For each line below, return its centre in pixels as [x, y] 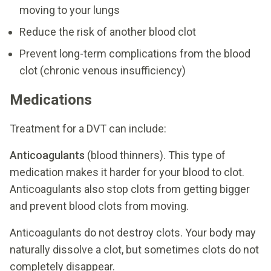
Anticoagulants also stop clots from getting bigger [130, 189]
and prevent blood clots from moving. [99, 206]
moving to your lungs [70, 10]
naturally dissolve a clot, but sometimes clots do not [134, 249]
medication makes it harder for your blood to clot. [127, 172]
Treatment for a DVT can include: [88, 128]
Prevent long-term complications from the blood [135, 53]
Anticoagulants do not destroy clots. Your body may [133, 232]
